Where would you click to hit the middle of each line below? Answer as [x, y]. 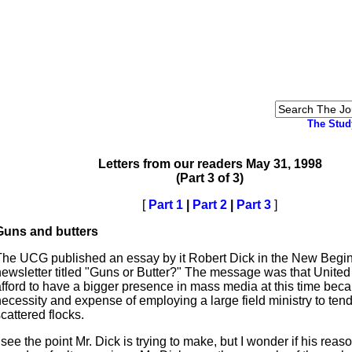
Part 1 [166, 205]
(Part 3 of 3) [210, 178]
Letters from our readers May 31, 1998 [210, 164]
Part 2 [210, 205]
